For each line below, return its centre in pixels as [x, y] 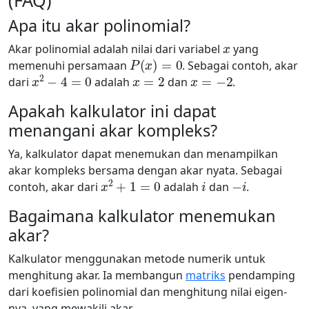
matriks [206, 275]
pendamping [260, 275]
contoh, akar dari [54, 187]
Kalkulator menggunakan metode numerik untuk [137, 259]
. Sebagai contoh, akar [240, 66]
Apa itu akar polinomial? [99, 26]
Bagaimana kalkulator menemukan [142, 216]
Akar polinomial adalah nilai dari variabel [116, 49]
